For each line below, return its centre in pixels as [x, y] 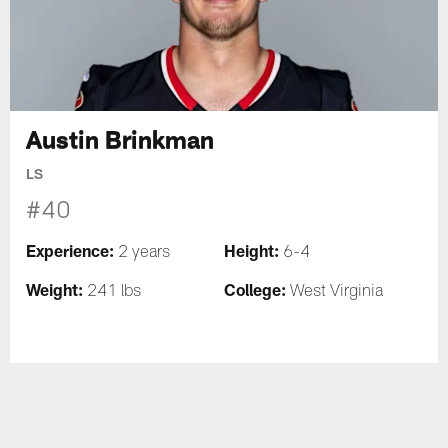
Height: [251, 251]
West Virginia [334, 293]
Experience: [72, 251]
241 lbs [112, 293]
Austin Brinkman [120, 139]
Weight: [55, 290]
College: [255, 290]
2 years [144, 254]
